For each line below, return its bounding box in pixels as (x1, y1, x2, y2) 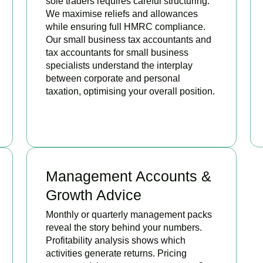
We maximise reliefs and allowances (45, 8, 198, 19)
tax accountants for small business (45, 47, 188, 58)
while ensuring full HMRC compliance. (45, 21, 205, 32)
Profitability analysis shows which (45, 235, 186, 245)
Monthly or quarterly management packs (45, 209, 212, 220)
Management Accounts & (45, 167, 211, 184)
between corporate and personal (45, 73, 180, 83)
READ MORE (60, 104, 110, 114)
